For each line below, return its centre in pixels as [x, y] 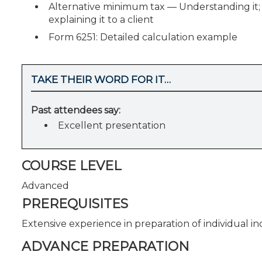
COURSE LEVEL [71, 166]
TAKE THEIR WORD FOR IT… [101, 79]
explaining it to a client [101, 19]
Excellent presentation [112, 125]
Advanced [45, 185]
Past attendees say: [76, 110]
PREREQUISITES [75, 204]
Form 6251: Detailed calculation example [143, 37]
